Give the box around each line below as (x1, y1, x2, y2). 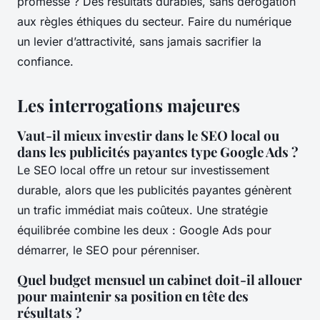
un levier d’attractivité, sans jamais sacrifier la (17, 34, 261, 49)
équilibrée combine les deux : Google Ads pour (17, 223, 271, 238)
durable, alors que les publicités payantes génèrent (17, 183, 291, 198)
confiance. (17, 54, 74, 69)
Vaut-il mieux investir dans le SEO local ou (17, 126, 279, 145)
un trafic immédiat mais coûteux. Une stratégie (17, 203, 268, 218)
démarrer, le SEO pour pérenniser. (17, 243, 200, 258)
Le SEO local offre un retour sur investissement (17, 163, 269, 178)
